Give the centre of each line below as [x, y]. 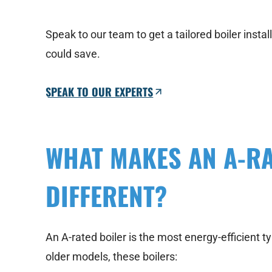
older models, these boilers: [112, 257]
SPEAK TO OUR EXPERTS [100, 92]
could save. [73, 54]
